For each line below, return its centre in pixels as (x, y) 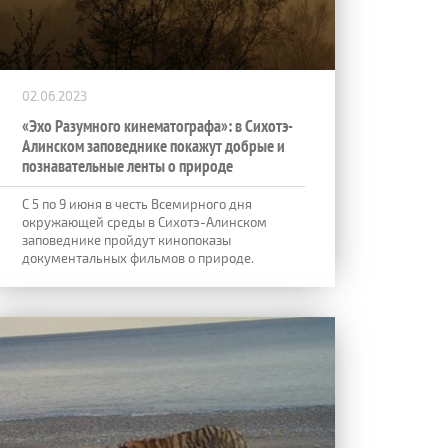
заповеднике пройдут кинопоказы (126, 239)
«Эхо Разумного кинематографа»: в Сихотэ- (157, 125)
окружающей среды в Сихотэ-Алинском (144, 221)
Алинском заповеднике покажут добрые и (153, 145)
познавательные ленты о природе (127, 165)
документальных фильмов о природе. (138, 257)
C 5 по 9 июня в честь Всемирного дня (137, 203)
